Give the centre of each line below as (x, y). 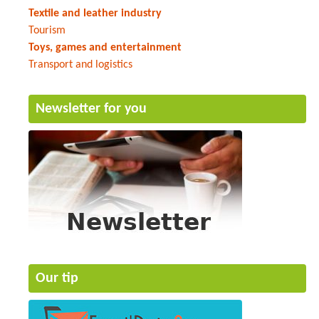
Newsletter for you (91, 109)
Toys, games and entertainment (105, 47)
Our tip (57, 278)
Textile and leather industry (95, 13)
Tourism (47, 30)
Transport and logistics (80, 64)
